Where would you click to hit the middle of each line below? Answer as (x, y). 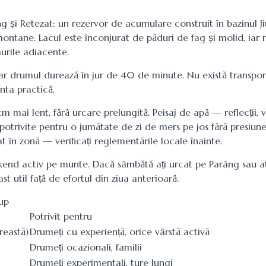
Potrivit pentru (61, 216)
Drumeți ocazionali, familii (86, 247)
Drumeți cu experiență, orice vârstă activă (120, 232)
